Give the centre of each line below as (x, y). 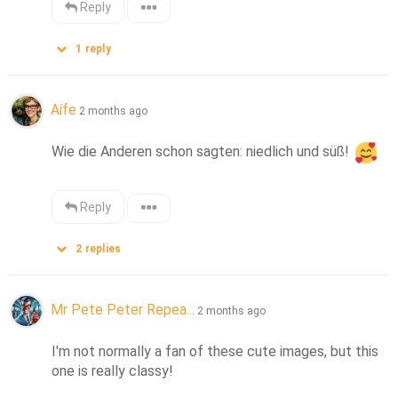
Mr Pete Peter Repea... (123, 309)
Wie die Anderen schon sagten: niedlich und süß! (203, 152)
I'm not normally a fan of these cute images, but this (215, 352)
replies (102, 249)
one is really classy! (113, 371)
